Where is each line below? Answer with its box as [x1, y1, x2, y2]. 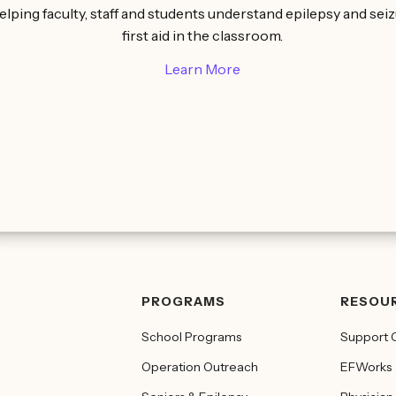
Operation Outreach [141, 359, 258, 375]
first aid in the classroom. [122, 27, 283, 45]
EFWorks [340, 359, 392, 375]
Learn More [164, 60, 240, 79]
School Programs [141, 329, 241, 345]
